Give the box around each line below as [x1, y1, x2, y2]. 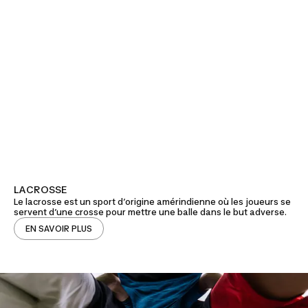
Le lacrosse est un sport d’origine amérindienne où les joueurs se [14, 197, 291, 207]
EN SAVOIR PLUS [25, 223, 92, 234]
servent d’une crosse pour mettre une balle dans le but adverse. [14, 207, 287, 217]
